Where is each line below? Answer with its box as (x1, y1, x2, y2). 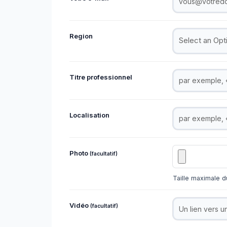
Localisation (69, 110, 109, 119)
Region (69, 31, 93, 40)
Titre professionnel (69, 72, 132, 81)
